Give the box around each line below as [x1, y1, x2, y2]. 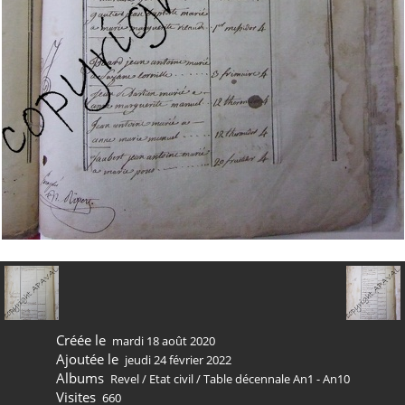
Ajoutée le [55, 350, 118, 368]
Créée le [55, 331, 106, 349]
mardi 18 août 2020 [112, 333, 215, 349]
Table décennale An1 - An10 [203, 371, 350, 387]
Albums [55, 369, 104, 387]
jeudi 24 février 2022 [125, 352, 231, 368]
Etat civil [149, 371, 193, 387]
